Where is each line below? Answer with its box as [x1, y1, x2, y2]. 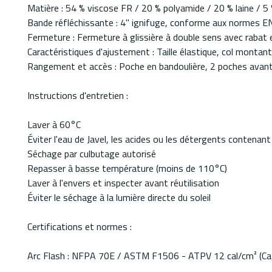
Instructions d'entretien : [27, 88, 128, 103]
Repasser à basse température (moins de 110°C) [27, 161, 227, 176]
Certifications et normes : [27, 219, 132, 234]
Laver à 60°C [27, 117, 81, 132]
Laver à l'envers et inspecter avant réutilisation [27, 175, 219, 191]
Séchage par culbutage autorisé [27, 146, 156, 161]
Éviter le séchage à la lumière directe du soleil [27, 190, 211, 205]
